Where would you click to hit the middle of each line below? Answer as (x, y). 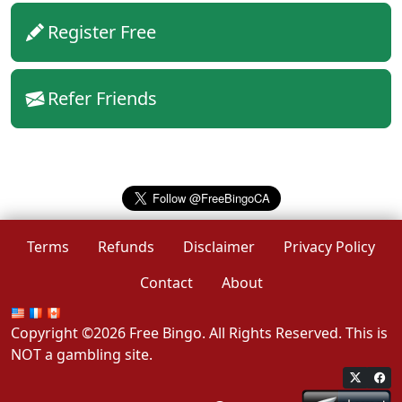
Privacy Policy (329, 247)
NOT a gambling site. (82, 355)
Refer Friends (102, 99)
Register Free (102, 32)
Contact (166, 283)
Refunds (126, 247)
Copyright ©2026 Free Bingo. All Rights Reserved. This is (199, 333)
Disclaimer (219, 247)
